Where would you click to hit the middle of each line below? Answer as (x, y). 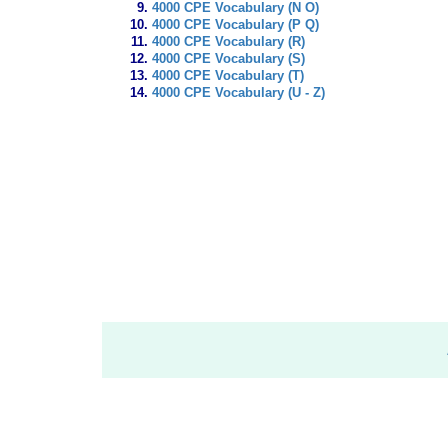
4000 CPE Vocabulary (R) (228, 42)
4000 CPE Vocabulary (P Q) (235, 25)
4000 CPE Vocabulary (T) (228, 76)
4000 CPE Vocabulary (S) (228, 59)
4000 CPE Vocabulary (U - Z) (238, 93)
